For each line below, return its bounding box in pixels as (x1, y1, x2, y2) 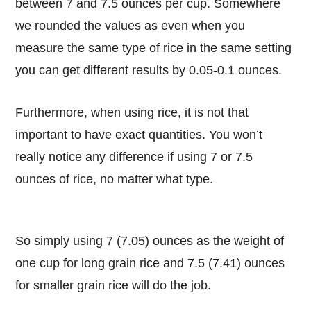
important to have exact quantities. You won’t (15, 127, 263, 142)
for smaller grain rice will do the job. (15, 278, 212, 292)
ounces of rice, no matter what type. (15, 171, 214, 186)
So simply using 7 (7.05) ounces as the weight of (15, 233, 24, 248)
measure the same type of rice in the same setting (15, 41, 292, 56)
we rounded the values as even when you (15, 19, 246, 33)
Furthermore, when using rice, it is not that (15, 105, 24, 119)
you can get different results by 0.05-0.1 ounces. (15, 63, 283, 78)
